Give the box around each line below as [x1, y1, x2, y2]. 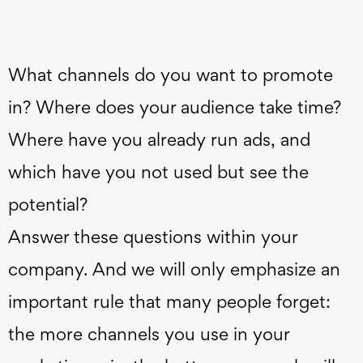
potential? [8, 194, 88, 216]
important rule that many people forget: [8, 291, 331, 313]
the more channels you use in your [8, 323, 289, 345]
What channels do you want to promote [8, 64, 333, 86]
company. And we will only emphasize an [8, 258, 340, 280]
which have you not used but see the [8, 161, 309, 183]
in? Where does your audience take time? [8, 96, 341, 118]
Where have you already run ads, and [8, 129, 310, 151]
